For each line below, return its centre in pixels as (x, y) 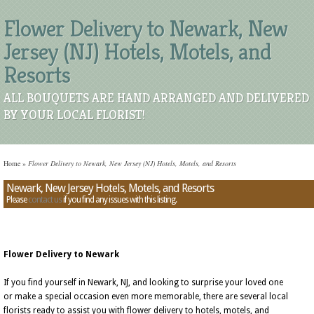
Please (17, 200)
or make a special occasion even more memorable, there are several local (146, 296)
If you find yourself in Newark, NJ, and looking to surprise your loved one (143, 282)
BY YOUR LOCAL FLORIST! (74, 115)
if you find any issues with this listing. (119, 200)
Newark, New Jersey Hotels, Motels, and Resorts (110, 188)
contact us (45, 200)
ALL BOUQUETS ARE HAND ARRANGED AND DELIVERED (156, 98)
